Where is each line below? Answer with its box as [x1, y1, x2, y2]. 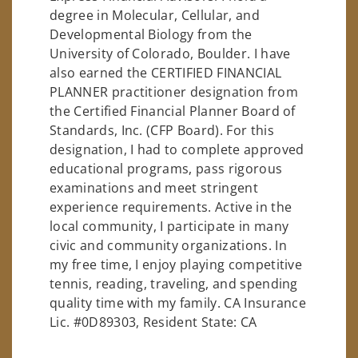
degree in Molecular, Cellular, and [50, 6, 260, 25]
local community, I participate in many [50, 217, 289, 236]
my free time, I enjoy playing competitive [50, 256, 303, 274]
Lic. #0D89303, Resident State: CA [50, 313, 257, 332]
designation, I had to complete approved [50, 141, 304, 159]
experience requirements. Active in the [50, 198, 292, 217]
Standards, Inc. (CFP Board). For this [50, 121, 274, 140]
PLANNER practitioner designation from [50, 83, 298, 101]
